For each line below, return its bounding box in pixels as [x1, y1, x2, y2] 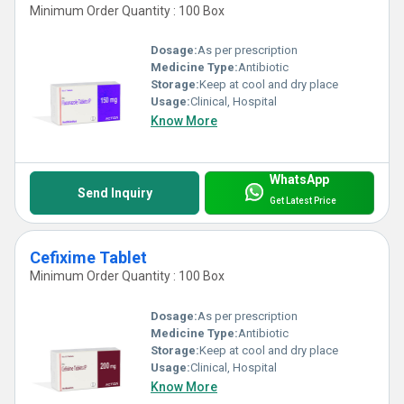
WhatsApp [269, 172, 329, 188]
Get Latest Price [269, 195, 336, 206]
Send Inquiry [77, 186, 152, 201]
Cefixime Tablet [30, 248, 147, 268]
